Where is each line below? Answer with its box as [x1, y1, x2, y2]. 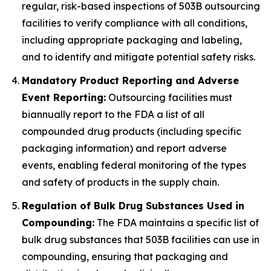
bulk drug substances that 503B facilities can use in [22, 233, 260, 246]
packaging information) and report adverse [22, 142, 227, 154]
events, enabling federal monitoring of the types [22, 158, 246, 171]
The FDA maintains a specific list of [94, 216, 259, 229]
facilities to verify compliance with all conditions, [22, 17, 247, 30]
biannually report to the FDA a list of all [22, 108, 204, 120]
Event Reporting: [22, 91, 106, 103]
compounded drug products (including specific [22, 125, 241, 137]
